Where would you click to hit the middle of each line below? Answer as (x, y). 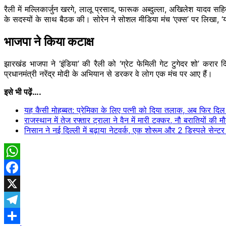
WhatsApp (24, 168)
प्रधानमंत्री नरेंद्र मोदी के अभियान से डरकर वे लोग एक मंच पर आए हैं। (108, 74)
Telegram (22, 216)
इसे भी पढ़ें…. (23, 92)
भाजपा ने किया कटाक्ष (49, 41)
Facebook (23, 184)
